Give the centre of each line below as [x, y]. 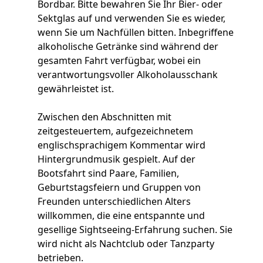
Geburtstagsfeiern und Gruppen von [119, 187]
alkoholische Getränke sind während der [128, 46]
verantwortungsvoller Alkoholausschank [128, 74]
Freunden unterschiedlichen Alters [114, 201]
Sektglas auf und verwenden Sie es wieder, [131, 18]
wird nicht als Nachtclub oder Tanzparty [126, 243]
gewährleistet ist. [76, 88]
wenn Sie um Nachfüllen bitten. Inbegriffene [136, 32]
